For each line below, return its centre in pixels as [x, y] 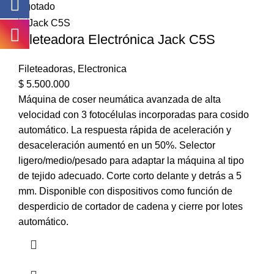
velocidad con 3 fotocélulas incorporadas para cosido [134, 114]
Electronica [102, 68]
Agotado [37, 7]
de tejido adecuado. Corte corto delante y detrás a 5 [130, 176]
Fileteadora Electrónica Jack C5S [117, 39]
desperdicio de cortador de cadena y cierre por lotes [131, 206]
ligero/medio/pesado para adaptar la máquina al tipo [131, 160]
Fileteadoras [46, 68]
